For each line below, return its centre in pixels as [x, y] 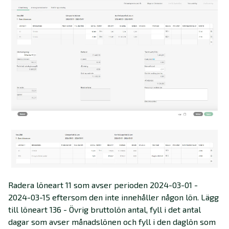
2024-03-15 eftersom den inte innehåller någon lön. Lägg [113, 197]
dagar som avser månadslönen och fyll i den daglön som [112, 222]
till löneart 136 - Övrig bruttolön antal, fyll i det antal [105, 210]
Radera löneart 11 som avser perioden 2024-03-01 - [103, 185]
